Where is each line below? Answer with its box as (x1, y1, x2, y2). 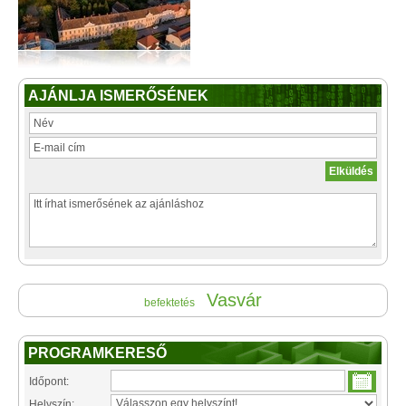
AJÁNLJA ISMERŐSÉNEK (28, 88, 208, 103)
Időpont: (29, 375, 69, 388)
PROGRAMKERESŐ (28, 345, 167, 361)
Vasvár (207, 290, 262, 310)
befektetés (144, 296, 195, 309)
